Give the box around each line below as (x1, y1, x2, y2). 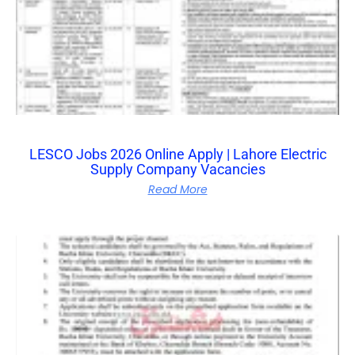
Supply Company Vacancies (90, 160, 265, 177)
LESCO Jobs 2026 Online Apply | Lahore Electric (29, 145, 326, 162)
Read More (147, 181, 208, 197)
